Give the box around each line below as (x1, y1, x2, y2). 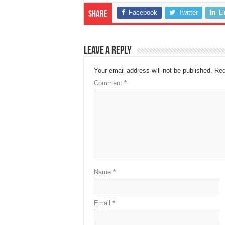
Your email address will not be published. (94, 67, 212, 74)
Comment (94, 79, 124, 87)
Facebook (129, 9, 157, 16)
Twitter (179, 9, 198, 16)
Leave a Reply (84, 45, 132, 57)
